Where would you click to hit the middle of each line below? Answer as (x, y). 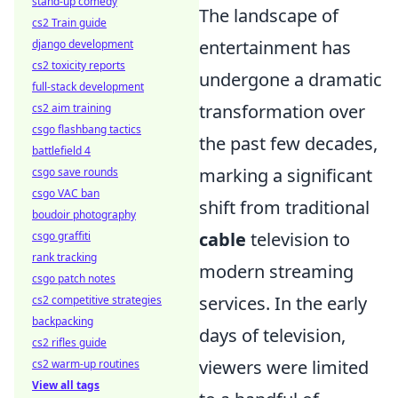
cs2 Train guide (69, 23)
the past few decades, (288, 143)
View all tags (66, 385)
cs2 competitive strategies (97, 300)
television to (298, 239)
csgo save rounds (75, 172)
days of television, (272, 335)
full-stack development (88, 87)
